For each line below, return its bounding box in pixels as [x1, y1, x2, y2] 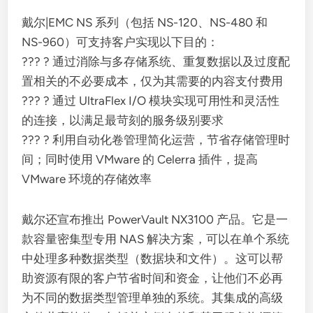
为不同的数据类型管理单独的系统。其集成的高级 [22, 291, 284, 305]
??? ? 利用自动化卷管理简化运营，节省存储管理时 [22, 133, 291, 147]
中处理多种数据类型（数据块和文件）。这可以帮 [22, 252, 284, 265]
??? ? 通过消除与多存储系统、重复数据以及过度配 [22, 54, 291, 68]
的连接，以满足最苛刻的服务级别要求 [22, 113, 224, 127]
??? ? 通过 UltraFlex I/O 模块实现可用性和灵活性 [22, 94, 280, 108]
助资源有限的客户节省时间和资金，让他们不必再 [22, 271, 284, 285]
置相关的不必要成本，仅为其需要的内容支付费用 [22, 74, 284, 88]
